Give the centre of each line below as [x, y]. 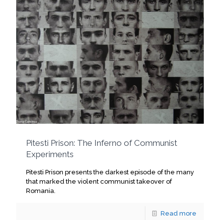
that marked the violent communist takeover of [99, 182]
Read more [179, 214]
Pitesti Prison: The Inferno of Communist [102, 143]
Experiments [50, 154]
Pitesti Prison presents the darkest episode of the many [110, 172]
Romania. [41, 191]
